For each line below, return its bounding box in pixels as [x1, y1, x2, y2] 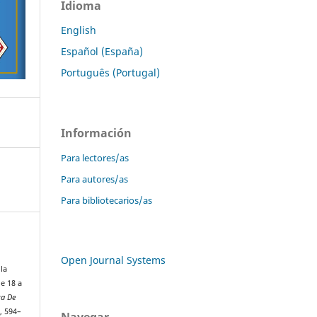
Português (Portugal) [61, 65, 160, 79]
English [61, 23, 96, 37]
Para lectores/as [61, 151, 129, 164]
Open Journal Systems [61, 253, 166, 267]
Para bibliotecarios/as [61, 193, 152, 207]
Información [61, 125, 132, 141]
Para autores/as [61, 172, 128, 185]
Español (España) [61, 44, 143, 58]
